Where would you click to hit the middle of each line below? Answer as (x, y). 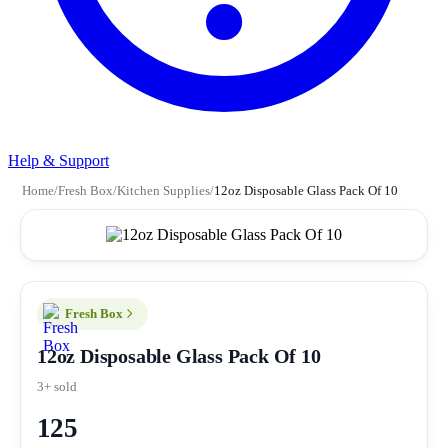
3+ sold (57, 386)
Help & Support (58, 160)
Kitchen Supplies (163, 190)
